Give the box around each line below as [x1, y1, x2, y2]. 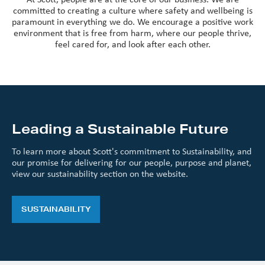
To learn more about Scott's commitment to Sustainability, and [12, 145, 251, 157]
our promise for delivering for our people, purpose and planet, [12, 156, 251, 168]
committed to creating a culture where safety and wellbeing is [12, 4, 253, 16]
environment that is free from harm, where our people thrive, [14, 27, 251, 38]
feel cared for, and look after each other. [54, 38, 211, 50]
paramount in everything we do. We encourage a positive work [12, 15, 253, 27]
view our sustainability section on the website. [12, 167, 188, 179]
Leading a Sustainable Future [12, 119, 228, 137]
